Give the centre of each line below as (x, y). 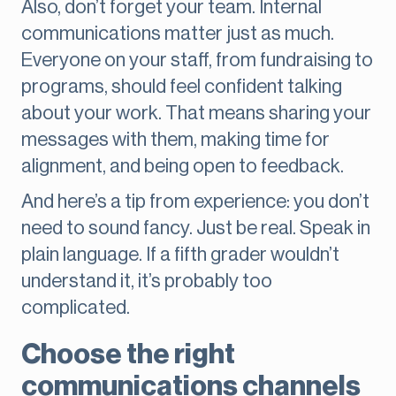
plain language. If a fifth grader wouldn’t (180, 255)
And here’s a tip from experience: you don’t (195, 202)
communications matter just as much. (178, 34)
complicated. (76, 308)
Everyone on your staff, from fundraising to (197, 61)
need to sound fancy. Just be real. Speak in (196, 228)
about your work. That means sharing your (196, 114)
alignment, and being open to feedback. (183, 167)
